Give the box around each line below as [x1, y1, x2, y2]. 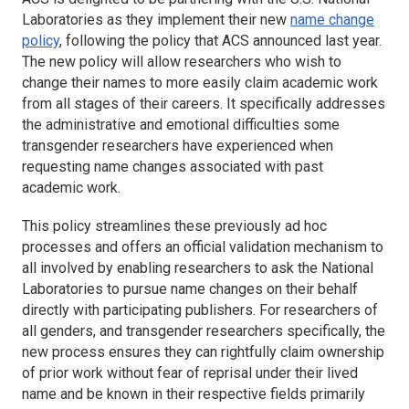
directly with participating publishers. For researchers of [22, 300, 378, 319]
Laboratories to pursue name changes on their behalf [22, 279, 358, 298]
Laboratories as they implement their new [22, 10, 290, 28]
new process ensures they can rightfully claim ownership [22, 342, 384, 361]
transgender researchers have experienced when [22, 136, 333, 154]
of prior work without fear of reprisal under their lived [22, 363, 358, 382]
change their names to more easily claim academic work [22, 73, 378, 91]
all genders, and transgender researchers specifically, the [22, 321, 385, 340]
